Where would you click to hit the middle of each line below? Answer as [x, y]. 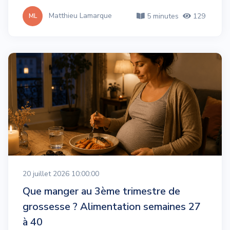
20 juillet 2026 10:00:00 [61, 174]
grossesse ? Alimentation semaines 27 [112, 206]
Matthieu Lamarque [80, 15]
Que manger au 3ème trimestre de [101, 191]
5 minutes [162, 16]
